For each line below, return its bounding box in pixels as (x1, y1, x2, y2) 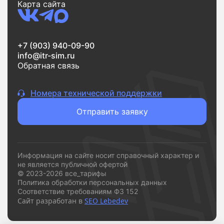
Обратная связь (17, 60, 79, 71)
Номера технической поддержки (30, 88, 162, 98)
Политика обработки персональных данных (17, 178, 167, 187)
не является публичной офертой (17, 160, 127, 169)
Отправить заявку (76, 106, 148, 117)
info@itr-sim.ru (17, 50, 75, 61)
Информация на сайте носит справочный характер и (17, 151, 199, 160)
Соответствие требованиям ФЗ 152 (17, 187, 138, 196)
